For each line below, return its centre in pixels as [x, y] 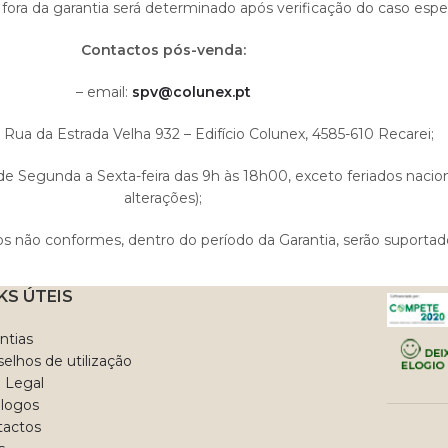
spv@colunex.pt [191, 92]
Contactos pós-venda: [163, 50]
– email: [103, 92]
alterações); [163, 198]
